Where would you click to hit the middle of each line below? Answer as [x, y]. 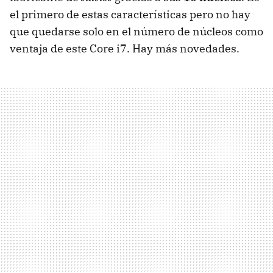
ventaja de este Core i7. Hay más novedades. [125, 48]
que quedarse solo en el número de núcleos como [136, 31]
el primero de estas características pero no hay [130, 14]
